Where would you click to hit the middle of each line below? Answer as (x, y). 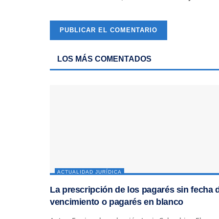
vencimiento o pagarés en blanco (117, 202)
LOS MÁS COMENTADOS (104, 59)
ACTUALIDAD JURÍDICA (89, 172)
